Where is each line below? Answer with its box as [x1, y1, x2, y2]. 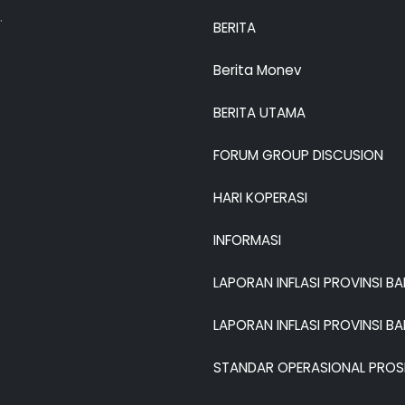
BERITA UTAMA [213, 103, 306, 123]
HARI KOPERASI [213, 188, 307, 208]
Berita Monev [213, 61, 301, 80]
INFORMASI [213, 231, 281, 250]
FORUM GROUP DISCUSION [213, 146, 383, 165]
